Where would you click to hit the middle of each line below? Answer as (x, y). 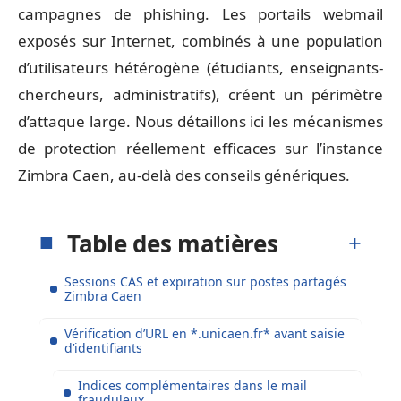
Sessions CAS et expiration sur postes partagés (205, 281)
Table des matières (173, 243)
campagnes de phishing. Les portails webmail (200, 14)
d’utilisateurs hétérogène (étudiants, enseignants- (200, 68)
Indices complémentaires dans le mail (192, 385)
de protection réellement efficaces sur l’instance (200, 148)
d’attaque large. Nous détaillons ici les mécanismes (200, 121)
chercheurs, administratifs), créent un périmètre (200, 94)
